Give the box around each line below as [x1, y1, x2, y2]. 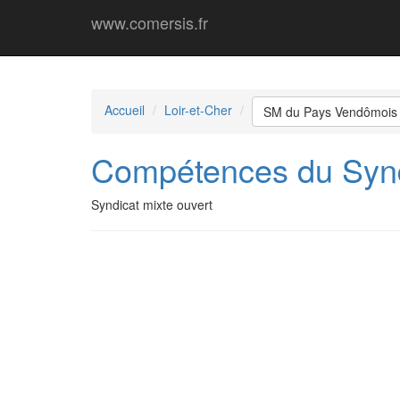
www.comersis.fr [91, 11, 208, 34]
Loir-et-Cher [164, 100, 232, 119]
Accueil [104, 100, 145, 119]
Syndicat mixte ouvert [91, 196, 212, 213]
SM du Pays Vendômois [263, 103, 397, 121]
